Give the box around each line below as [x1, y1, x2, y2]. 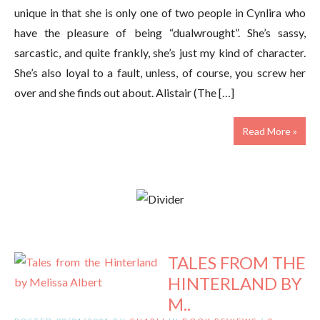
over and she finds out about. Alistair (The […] [14, 85, 234, 99]
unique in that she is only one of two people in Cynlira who [14, 5, 306, 19]
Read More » [242, 124, 297, 137]
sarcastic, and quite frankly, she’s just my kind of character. [14, 45, 306, 59]
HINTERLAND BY [168, 272, 302, 294]
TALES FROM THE [168, 251, 306, 273]
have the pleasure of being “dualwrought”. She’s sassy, [14, 25, 306, 39]
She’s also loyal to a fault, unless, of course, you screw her [14, 65, 306, 79]
